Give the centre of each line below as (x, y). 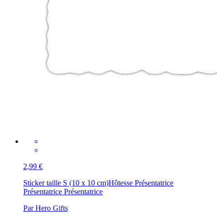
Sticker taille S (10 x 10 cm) (66, 183)
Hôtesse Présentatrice (141, 183)
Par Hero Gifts (46, 208)
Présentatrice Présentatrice (63, 192)
